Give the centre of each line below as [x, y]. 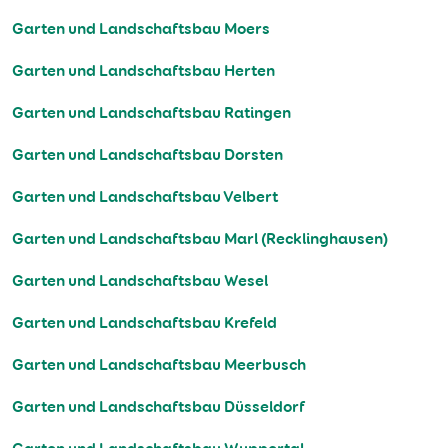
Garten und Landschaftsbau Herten [143, 71]
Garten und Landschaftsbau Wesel [140, 281]
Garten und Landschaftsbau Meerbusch [159, 365]
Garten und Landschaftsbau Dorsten [147, 155]
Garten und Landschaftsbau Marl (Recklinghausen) [200, 239]
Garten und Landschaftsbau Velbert [145, 197]
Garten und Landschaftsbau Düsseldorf [158, 407]
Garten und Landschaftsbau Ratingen [151, 113]
